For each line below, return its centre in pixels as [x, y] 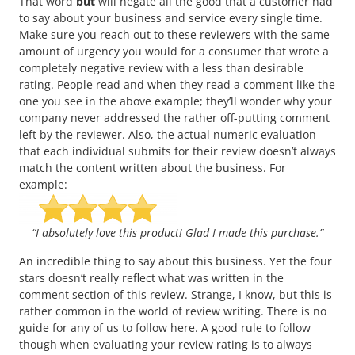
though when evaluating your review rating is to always [166, 344]
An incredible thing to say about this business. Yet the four [176, 261]
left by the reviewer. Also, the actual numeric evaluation [168, 135]
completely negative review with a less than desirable [161, 68]
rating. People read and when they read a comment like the [177, 85]
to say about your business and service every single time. [171, 18]
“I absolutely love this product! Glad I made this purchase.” [177, 233]
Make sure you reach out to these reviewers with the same [174, 35]
